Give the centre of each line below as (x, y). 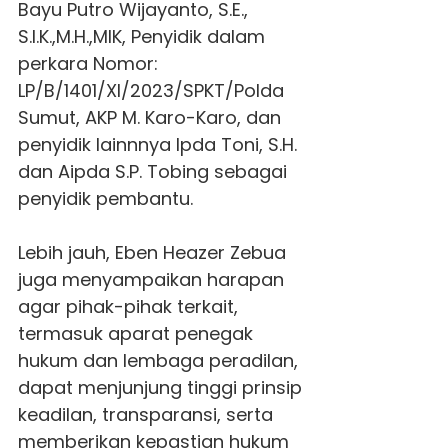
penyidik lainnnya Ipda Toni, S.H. (157, 144)
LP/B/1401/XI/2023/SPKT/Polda (150, 90)
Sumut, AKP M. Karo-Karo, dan (149, 117)
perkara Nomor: (87, 63)
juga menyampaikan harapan (150, 279)
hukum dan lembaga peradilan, (157, 360)
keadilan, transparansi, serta (145, 414)
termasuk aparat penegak (135, 333)
